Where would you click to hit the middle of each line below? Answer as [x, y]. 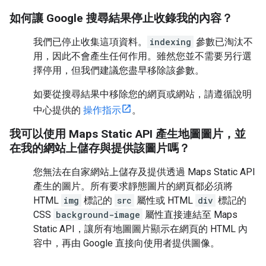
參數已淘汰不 [223, 42]
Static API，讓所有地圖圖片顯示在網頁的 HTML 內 [140, 229]
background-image [98, 215]
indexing [170, 42]
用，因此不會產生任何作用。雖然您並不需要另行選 [142, 56]
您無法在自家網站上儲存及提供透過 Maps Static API [144, 172]
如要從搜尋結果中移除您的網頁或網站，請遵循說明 [142, 94]
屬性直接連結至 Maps [190, 215]
